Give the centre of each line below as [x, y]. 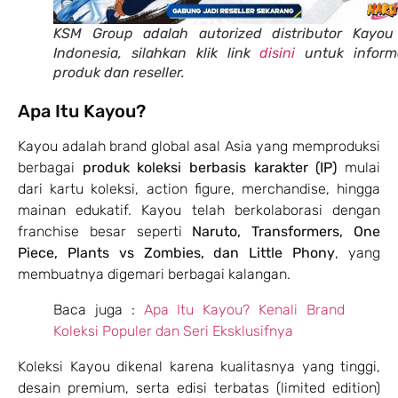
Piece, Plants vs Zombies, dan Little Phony [177, 252]
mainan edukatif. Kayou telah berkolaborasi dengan [199, 210]
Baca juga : [99, 309]
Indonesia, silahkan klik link [157, 52]
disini [278, 52]
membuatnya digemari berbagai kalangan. [154, 274]
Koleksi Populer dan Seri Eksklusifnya [173, 330]
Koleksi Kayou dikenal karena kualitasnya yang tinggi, [199, 366]
